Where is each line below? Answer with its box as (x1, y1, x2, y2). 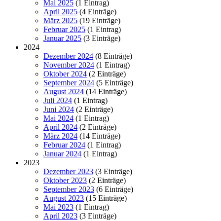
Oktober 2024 (43, 69, 87, 78)
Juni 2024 (43, 105, 74, 113)
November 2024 (43, 60, 94, 69)
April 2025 (43, 7, 77, 16)
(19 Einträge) (77, 16, 120, 25)
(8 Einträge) (93, 51, 132, 60)
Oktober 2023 (43, 176, 87, 184)
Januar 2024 (43, 149, 81, 158)
